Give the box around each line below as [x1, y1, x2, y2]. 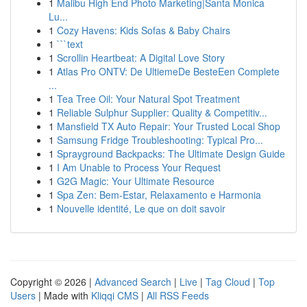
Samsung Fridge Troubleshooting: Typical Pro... [57, 133, 263, 147]
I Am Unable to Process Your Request [57, 160, 221, 174]
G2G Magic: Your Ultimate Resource [57, 174, 214, 188]
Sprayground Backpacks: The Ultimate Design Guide [57, 147, 285, 160]
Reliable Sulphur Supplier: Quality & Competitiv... [57, 106, 267, 119]
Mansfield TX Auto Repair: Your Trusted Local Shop [57, 119, 280, 133]
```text [57, 37, 83, 51]
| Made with [36, 288, 91, 302]
